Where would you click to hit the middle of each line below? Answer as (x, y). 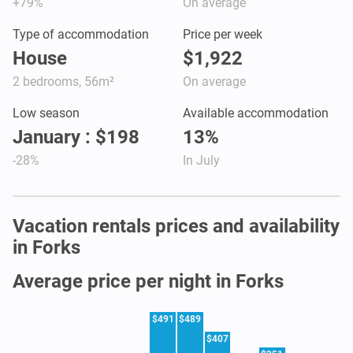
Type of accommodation (81, 34)
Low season (46, 113)
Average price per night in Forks (148, 281)
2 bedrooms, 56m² (63, 81)
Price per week (223, 34)
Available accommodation (256, 113)
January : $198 (76, 137)
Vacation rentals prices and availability (176, 226)
